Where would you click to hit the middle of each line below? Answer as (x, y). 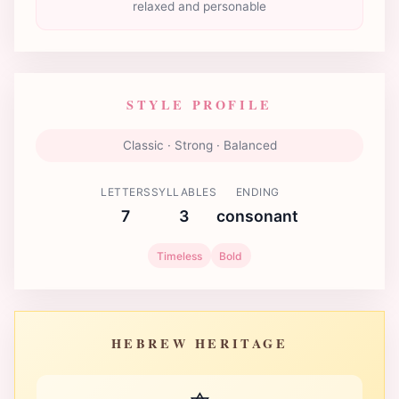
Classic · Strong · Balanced (199, 145)
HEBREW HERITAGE (199, 344)
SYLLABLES (183, 191)
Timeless (179, 256)
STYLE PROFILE (199, 104)
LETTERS (126, 191)
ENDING (257, 191)
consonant (257, 216)
